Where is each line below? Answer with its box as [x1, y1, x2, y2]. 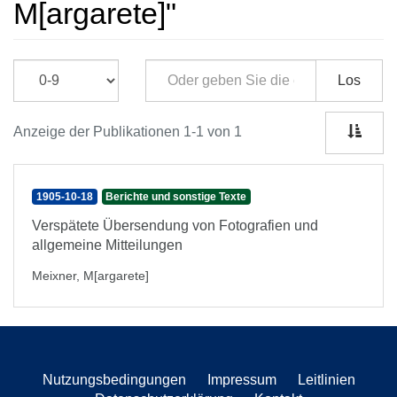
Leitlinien [297, 372, 355, 387]
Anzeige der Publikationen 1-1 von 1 [13, 124, 242, 139]
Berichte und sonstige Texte [105, 191, 247, 203]
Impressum [206, 372, 276, 387]
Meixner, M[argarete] [32, 269, 149, 283]
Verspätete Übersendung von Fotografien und [32, 218, 318, 233]
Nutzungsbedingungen [42, 372, 186, 387]
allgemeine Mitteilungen [32, 237, 183, 253]
